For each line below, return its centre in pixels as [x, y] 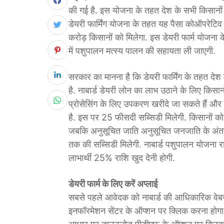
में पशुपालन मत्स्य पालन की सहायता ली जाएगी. [142, 51]
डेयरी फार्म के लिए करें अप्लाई [113, 184]
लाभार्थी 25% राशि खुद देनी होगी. [122, 158]
